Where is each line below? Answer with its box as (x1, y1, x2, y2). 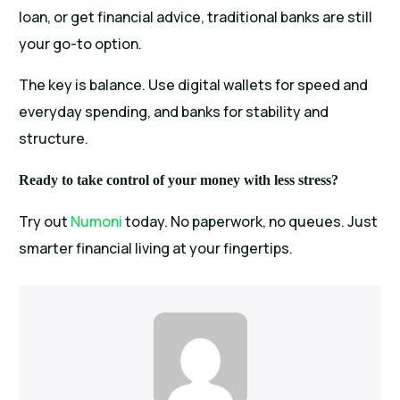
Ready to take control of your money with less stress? (19, 172, 339, 188)
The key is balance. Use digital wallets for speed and (19, 75, 369, 96)
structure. (19, 129, 89, 149)
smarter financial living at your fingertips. (19, 238, 294, 259)
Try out (19, 212, 71, 232)
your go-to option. (19, 34, 143, 54)
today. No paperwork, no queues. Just (122, 212, 379, 232)
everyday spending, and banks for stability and (19, 102, 329, 122)
